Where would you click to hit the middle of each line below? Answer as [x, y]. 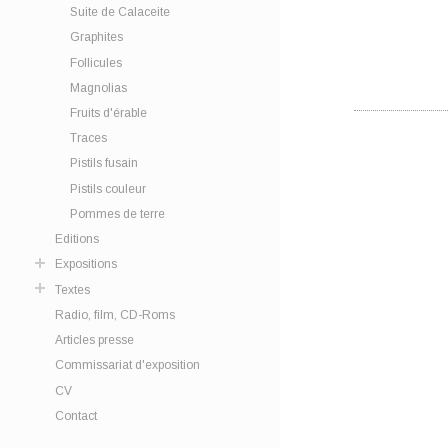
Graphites [96, 37]
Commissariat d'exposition [127, 365]
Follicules [96, 62]
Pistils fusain [104, 163]
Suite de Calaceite [120, 11]
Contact [76, 415]
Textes [72, 289]
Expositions [86, 264]
